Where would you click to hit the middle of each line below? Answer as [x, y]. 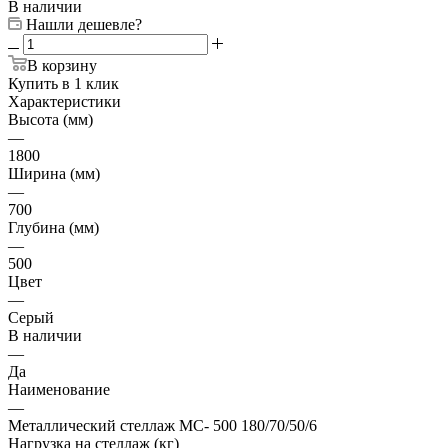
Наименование [59, 389]
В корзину [62, 65]
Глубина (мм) [53, 227]
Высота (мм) [50, 119]
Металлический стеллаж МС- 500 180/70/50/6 [162, 425]
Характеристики [64, 101]
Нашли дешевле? [84, 24]
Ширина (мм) [54, 173]
